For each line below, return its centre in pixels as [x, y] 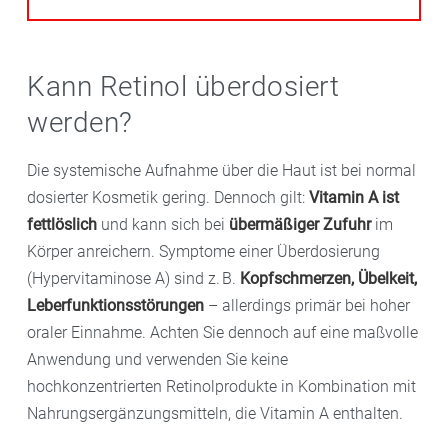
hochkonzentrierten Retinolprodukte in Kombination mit [221, 386]
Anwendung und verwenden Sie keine [157, 359]
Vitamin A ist [354, 197]
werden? [80, 122]
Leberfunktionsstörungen [115, 305]
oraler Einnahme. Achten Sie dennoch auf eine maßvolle [222, 332]
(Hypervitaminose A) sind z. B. [133, 278]
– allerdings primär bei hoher [307, 305]
